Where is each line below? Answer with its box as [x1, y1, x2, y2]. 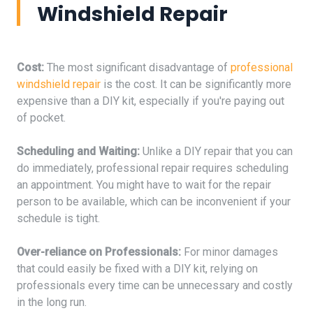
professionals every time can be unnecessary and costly [17, 278, 293, 292]
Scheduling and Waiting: [17, 144, 140, 158]
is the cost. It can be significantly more [101, 77, 291, 91]
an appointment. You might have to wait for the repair [17, 177, 271, 191]
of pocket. [17, 110, 66, 124]
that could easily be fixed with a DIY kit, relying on [17, 261, 258, 275]
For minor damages [181, 245, 278, 259]
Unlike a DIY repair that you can [140, 144, 293, 158]
